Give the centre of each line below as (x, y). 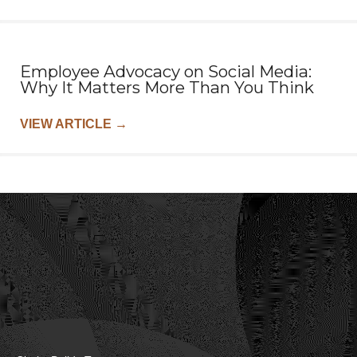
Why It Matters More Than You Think (167, 88)
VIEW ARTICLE (67, 124)
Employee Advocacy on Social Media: (166, 72)
